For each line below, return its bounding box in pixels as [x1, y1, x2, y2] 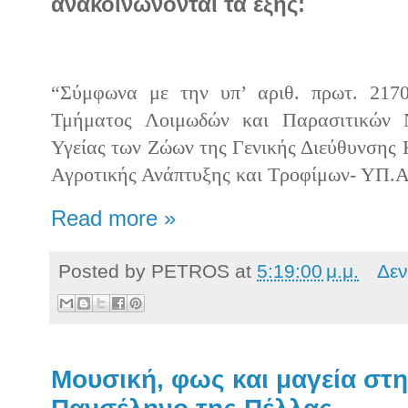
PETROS [151, 260, 229, 282]
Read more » [51, 207, 176, 231]
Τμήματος [51, 108, 145, 131]
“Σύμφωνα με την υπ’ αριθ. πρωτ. [51, 81, 358, 104]
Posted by [58, 260, 151, 282]
